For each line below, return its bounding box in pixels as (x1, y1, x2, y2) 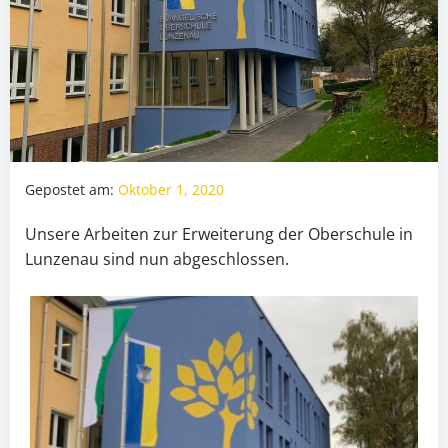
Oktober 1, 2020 (118, 180, 224, 199)
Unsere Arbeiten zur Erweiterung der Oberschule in (25, 223, 413, 245)
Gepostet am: (25, 180, 114, 199)
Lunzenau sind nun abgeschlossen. (25, 248, 289, 270)
